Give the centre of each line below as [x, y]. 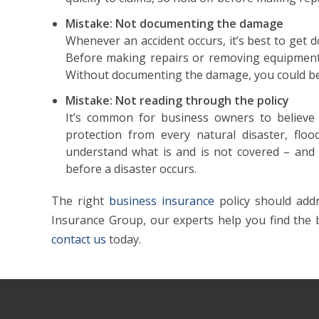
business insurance [162, 200]
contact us [79, 239]
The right [80, 200]
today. [124, 239]
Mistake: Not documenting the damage [174, 23]
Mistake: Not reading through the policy [177, 100]
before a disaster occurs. [131, 168]
